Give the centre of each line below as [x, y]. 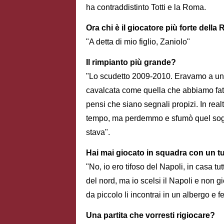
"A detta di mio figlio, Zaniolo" [138, 42]
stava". [98, 132]
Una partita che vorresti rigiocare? [150, 215]
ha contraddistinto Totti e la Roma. [147, 7]
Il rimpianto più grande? [131, 62]
